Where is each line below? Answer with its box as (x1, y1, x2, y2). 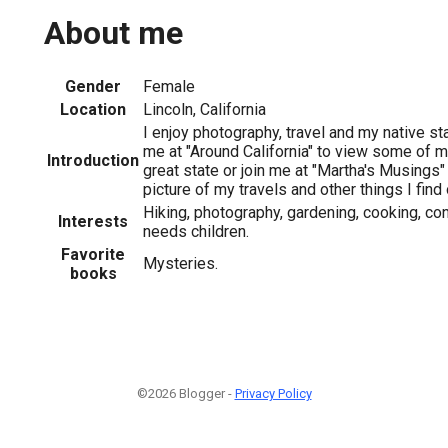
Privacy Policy (234, 385, 312, 401)
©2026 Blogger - (136, 385, 235, 401)
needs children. (143, 221, 249, 241)
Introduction (47, 150, 139, 170)
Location (60, 99, 126, 119)
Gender (65, 76, 121, 96)
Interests (58, 211, 128, 231)
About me (44, 14, 183, 53)
